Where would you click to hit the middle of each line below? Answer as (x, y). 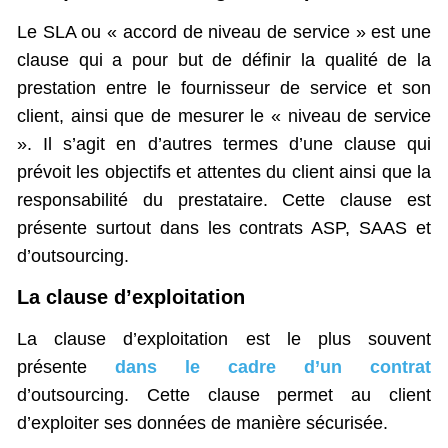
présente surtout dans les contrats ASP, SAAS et (224, 228)
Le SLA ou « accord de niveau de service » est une (224, 32)
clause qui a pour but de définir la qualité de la (224, 60)
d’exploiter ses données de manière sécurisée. (202, 422)
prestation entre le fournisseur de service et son (224, 88)
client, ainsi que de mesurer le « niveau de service (224, 116)
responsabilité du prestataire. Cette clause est (224, 200)
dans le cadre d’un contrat (273, 366)
